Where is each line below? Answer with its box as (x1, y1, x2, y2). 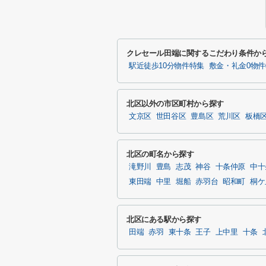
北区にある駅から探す (126, 215, 202, 224)
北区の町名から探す (126, 150, 194, 159)
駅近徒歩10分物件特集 (129, 62, 204, 70)
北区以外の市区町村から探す (126, 99, 224, 108)
